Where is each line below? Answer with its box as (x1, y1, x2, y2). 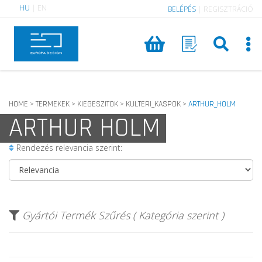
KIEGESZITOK (77, 99, 118, 109)
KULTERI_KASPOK (126, 99, 181, 109)
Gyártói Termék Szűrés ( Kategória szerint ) (22, 208, 224, 222)
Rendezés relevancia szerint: (14, 142, 122, 153)
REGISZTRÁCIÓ (204, 4, 253, 14)
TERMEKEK (36, 99, 70, 109)
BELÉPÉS (168, 4, 196, 14)
